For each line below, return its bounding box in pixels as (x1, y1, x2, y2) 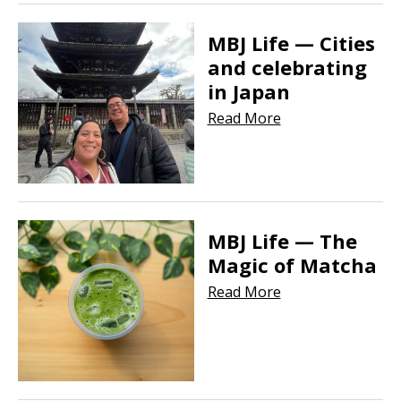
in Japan (207, 78, 290, 106)
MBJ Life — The (207, 227, 357, 255)
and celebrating (207, 54, 367, 81)
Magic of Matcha (207, 252, 377, 279)
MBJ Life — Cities (207, 30, 375, 57)
